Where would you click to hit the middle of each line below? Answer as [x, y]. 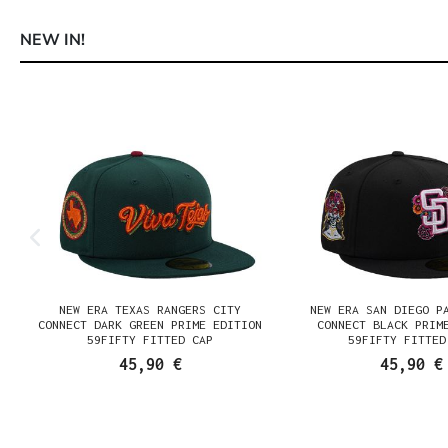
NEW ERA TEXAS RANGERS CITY [150, 309]
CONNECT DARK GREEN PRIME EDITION [150, 324]
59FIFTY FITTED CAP [150, 339]
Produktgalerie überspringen [123, 82]
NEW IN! [52, 40]
